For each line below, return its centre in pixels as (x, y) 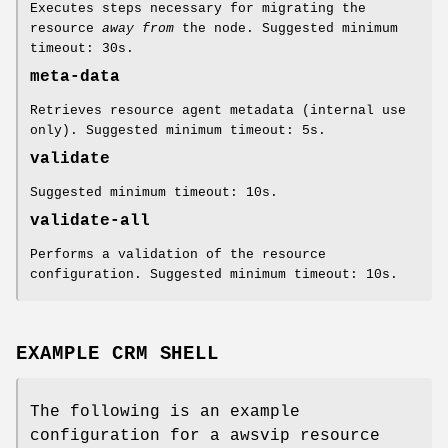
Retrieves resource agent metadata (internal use (218, 111)
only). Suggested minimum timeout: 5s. (178, 131)
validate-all (90, 221)
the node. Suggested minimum (286, 29)
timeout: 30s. (82, 49)
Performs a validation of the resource (178, 255)
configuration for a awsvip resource (205, 435)
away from (138, 29)
